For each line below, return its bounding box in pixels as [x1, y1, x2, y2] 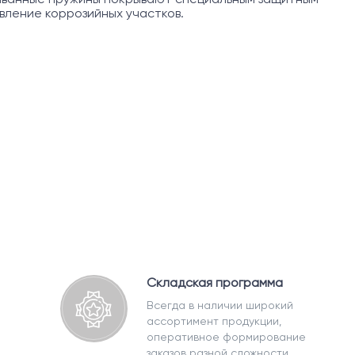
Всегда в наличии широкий [147, 299, 293, 311]
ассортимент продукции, [147, 315, 281, 327]
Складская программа [147, 275, 283, 290]
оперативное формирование [147, 330, 306, 343]
